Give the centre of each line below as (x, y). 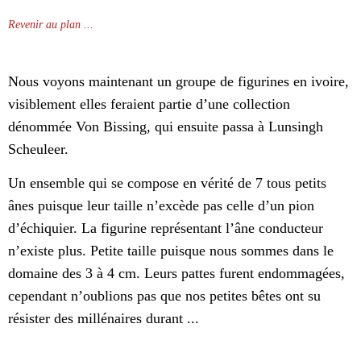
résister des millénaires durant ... (104, 319)
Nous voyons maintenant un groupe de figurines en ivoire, (178, 82)
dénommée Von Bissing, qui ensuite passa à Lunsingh (166, 127)
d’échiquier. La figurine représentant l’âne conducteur (166, 228)
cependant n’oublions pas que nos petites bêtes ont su (164, 296)
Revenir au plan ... (51, 25)
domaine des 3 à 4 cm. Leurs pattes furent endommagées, (176, 274)
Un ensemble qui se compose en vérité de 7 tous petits (167, 183)
